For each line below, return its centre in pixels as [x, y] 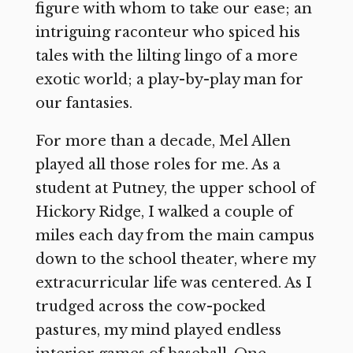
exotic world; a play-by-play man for [169, 79]
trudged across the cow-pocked [150, 306]
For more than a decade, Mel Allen [163, 141]
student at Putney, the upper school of [175, 188]
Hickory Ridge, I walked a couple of [164, 212]
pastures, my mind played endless [158, 330]
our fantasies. [84, 103]
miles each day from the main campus [175, 235]
